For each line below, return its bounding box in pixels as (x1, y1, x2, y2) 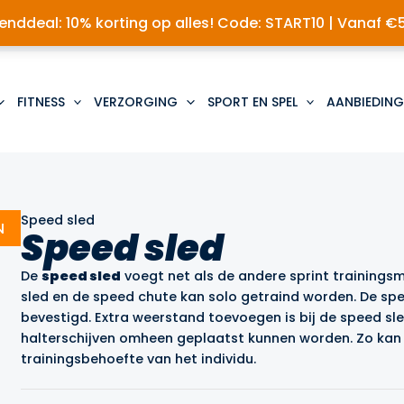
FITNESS (16, 92, 65, 111)
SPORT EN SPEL (207, 92, 298, 111)
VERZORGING (94, 92, 179, 111)
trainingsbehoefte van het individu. (21, 350, 257, 368)
